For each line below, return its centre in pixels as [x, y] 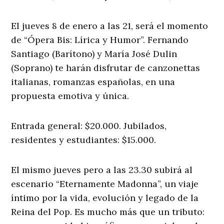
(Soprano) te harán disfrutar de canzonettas [106, 68]
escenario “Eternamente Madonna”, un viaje [105, 184]
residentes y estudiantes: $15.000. [84, 140]
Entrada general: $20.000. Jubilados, [89, 126]
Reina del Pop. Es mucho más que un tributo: [108, 212]
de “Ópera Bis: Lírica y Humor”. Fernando [100, 40]
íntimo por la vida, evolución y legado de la [105, 198]
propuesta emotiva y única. [70, 96]
